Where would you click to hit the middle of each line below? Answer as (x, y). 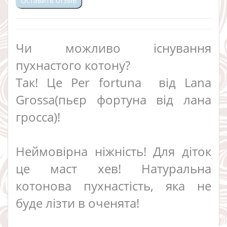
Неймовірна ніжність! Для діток (113, 151)
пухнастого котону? (73, 65)
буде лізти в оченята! (78, 203)
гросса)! (38, 117)
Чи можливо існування (113, 48)
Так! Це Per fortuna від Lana (113, 82)
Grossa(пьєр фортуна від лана (113, 99)
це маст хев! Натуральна (113, 168)
